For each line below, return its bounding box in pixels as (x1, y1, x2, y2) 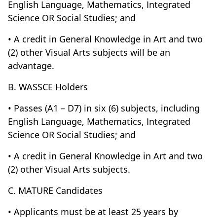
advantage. (8, 60, 54, 72)
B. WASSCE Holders (8, 81, 88, 93)
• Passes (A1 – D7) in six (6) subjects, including (8, 102, 200, 114)
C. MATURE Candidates (8, 184, 103, 196)
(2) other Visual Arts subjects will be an (8, 46, 170, 58)
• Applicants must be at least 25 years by (8, 206, 178, 218)
